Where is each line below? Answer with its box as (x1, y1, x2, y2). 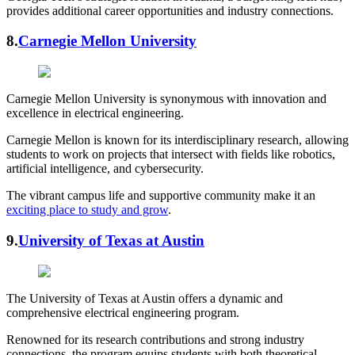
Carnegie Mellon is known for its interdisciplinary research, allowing (6, 133, 349, 147)
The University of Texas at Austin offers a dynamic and (6, 291, 283, 305)
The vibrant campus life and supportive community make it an (6, 189, 315, 203)
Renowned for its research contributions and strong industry (6, 332, 304, 346)
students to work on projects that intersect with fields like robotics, (6, 147, 335, 162)
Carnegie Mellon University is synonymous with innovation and (6, 92, 326, 106)
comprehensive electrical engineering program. (6, 305, 239, 319)
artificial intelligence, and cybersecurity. (6, 162, 204, 176)
